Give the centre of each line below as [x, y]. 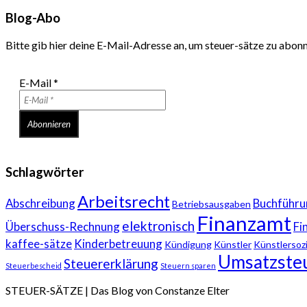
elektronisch [158, 226]
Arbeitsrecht [124, 202]
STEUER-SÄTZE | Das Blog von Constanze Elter [118, 291]
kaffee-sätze [39, 244]
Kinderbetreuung [118, 244]
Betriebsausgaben [211, 204]
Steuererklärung [111, 264]
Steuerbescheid [34, 266]
